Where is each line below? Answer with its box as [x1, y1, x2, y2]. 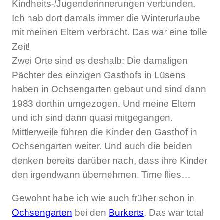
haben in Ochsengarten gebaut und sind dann [12, 83, 206, 94]
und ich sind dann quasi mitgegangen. [12, 112, 173, 123]
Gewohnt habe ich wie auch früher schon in [12, 193, 194, 204]
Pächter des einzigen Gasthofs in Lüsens [12, 69, 186, 80]
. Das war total [144, 207, 204, 218]
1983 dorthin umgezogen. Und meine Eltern [12, 98, 196, 109]
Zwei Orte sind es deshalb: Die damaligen [12, 55, 188, 66]
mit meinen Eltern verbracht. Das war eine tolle [12, 27, 207, 37]
